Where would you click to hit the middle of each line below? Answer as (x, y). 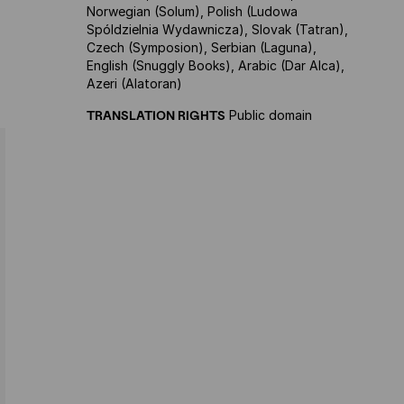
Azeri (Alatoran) (134, 83)
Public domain (269, 115)
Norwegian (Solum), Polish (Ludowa (192, 11)
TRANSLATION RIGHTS (156, 115)
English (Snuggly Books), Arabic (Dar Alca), (216, 65)
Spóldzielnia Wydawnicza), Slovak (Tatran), (217, 29)
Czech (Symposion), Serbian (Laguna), (202, 47)
